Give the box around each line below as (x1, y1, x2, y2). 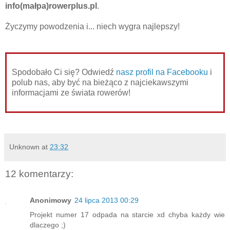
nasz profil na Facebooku (116, 67, 208, 76)
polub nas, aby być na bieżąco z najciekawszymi (12, 78, 188, 87)
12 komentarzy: (5, 168, 73, 179)
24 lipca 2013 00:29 (74, 196, 139, 205)
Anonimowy (30, 196, 71, 205)
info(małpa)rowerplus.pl (5, 2, 97, 11)
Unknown (9, 142, 40, 151)
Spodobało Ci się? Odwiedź (12, 67, 116, 76)
